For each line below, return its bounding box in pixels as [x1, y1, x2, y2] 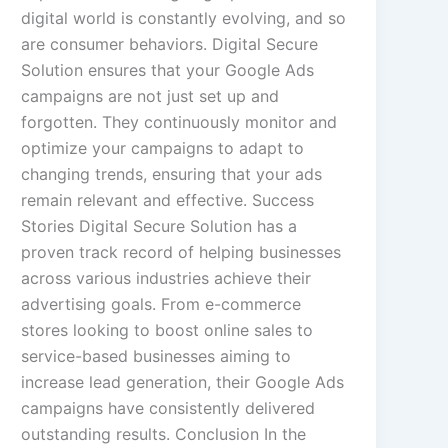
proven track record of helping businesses [21, 242, 342, 263]
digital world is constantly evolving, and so [21, 8, 347, 29]
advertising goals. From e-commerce [21, 294, 302, 315]
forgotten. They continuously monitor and [21, 112, 338, 133]
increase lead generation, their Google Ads [21, 372, 345, 393]
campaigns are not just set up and [21, 86, 280, 107]
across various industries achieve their [21, 268, 312, 289]
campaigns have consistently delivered [21, 398, 316, 419]
